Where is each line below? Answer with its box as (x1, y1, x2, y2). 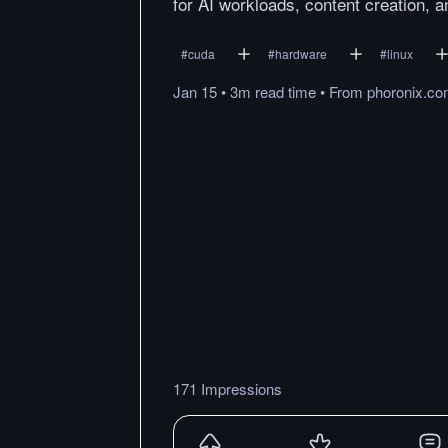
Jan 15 (173, 81, 217, 102)
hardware (275, 45, 327, 62)
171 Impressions (173, 377, 282, 399)
